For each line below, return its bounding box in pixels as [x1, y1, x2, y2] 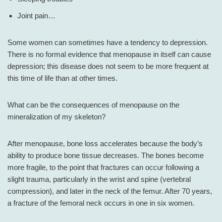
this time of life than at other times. [7, 74, 117, 83]
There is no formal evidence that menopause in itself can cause [7, 50, 211, 59]
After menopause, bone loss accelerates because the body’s [7, 139, 203, 148]
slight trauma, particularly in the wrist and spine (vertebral [7, 175, 191, 184]
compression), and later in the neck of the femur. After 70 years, [7, 187, 212, 196]
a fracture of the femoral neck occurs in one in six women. [7, 199, 194, 208]
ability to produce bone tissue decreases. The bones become [7, 151, 204, 160]
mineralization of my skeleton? [7, 112, 106, 121]
